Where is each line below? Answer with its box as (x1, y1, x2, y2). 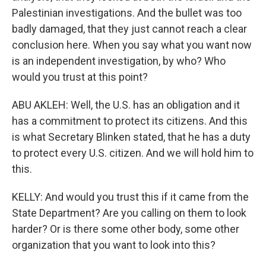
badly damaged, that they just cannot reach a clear (12, 23, 247, 35)
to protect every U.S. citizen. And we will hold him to (12, 147, 254, 159)
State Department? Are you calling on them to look (12, 207, 246, 219)
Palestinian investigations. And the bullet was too (12, 7, 242, 19)
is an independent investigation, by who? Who (12, 55, 226, 67)
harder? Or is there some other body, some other (12, 223, 239, 235)
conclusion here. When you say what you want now (12, 39, 252, 51)
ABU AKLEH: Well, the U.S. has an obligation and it (12, 99, 240, 111)
